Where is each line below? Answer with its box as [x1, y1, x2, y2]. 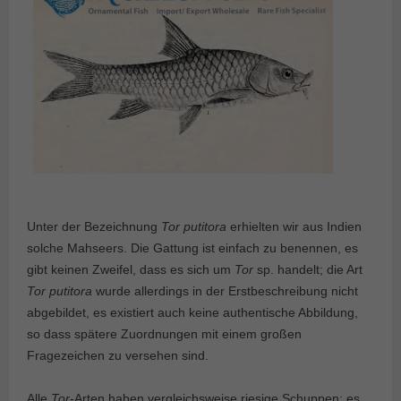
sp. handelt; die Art [253, 262, 363, 277]
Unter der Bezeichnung [27, 219, 161, 235]
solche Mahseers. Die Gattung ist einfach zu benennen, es [27, 241, 358, 256]
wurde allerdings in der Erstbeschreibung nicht [92, 284, 358, 299]
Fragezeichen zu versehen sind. [27, 348, 209, 363]
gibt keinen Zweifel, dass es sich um [27, 262, 235, 277]
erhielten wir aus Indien [226, 219, 362, 235]
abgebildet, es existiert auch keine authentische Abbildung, [27, 305, 358, 320]
